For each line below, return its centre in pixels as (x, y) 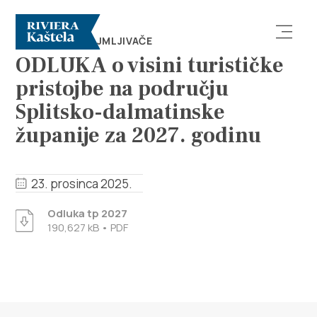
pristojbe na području (122, 89)
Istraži (36, 163)
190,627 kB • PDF (88, 227)
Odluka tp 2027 (88, 213)
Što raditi (46, 243)
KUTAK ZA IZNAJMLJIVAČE (84, 41)
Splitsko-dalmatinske (121, 112)
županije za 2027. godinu (139, 136)
